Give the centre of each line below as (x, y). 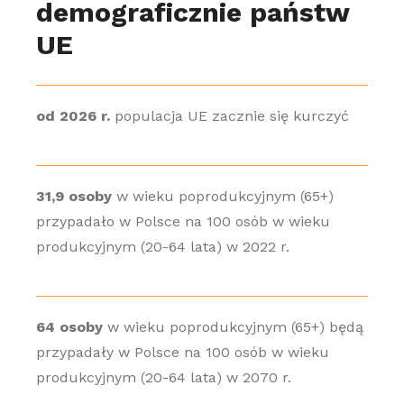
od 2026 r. (73, 116)
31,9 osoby (73, 196)
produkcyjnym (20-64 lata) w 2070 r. (163, 377)
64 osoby (69, 327)
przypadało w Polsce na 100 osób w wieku (183, 221)
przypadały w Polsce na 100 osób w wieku (182, 352)
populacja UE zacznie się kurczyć (229, 116)
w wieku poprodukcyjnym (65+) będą (233, 327)
